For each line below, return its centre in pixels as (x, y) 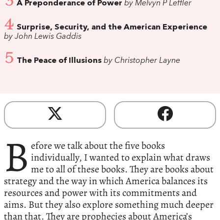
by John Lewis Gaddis (43, 37)
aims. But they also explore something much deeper (109, 205)
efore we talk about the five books (98, 146)
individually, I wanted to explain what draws (121, 158)
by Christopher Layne (141, 61)
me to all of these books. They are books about (122, 169)
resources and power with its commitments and (100, 193)
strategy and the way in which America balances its (106, 181)
